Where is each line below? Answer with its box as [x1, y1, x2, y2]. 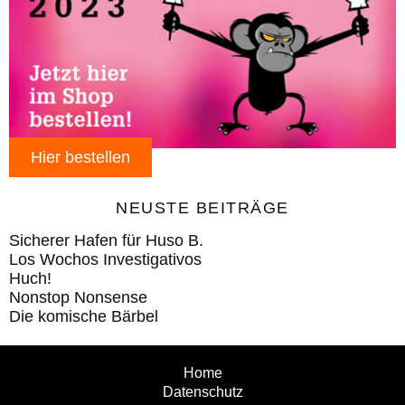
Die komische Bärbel [9, 307, 158, 325]
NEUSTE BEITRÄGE [116, 199, 289, 217]
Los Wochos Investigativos [9, 250, 202, 268]
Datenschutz [162, 383, 243, 400]
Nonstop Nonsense [9, 288, 147, 306]
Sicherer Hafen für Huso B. [9, 231, 203, 250]
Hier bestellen [31, 148, 130, 166]
